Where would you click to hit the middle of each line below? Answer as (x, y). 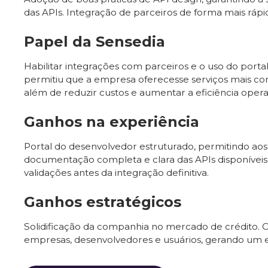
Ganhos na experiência (112, 121)
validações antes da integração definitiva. (116, 172)
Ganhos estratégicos (103, 202)
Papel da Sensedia (95, 41)
